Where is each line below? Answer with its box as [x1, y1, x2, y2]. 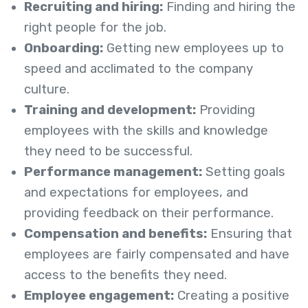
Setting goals [202, 164, 285, 180]
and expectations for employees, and [24, 185, 248, 201]
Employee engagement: [24, 288, 174, 304]
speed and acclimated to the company [24, 61, 253, 77]
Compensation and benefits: [24, 226, 207, 242]
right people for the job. [24, 20, 166, 36]
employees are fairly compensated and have [24, 247, 289, 263]
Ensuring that [207, 226, 292, 242]
